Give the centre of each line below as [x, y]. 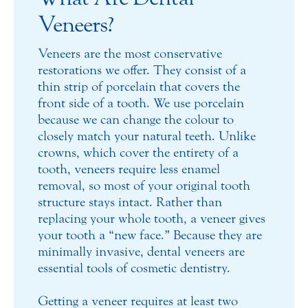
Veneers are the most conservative [130, 53]
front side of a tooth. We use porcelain [141, 103]
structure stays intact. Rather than [130, 202]
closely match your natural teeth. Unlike [147, 136]
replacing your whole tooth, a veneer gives [152, 218]
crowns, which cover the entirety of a [138, 152]
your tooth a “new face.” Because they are [150, 235]
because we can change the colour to [136, 119]
